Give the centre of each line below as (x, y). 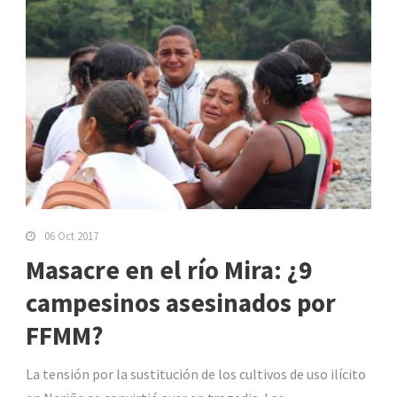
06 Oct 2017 (71, 237)
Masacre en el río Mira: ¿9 (169, 270)
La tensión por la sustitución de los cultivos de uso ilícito (196, 374)
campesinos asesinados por (181, 303)
